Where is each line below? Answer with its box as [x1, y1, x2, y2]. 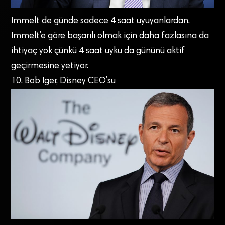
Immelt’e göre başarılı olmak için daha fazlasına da [11, 32, 209, 41]
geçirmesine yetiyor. [11, 62, 89, 71]
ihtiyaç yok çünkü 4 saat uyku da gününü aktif [11, 47, 185, 56]
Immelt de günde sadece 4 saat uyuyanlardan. [11, 17, 190, 26]
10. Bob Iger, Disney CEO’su [11, 77, 116, 86]
